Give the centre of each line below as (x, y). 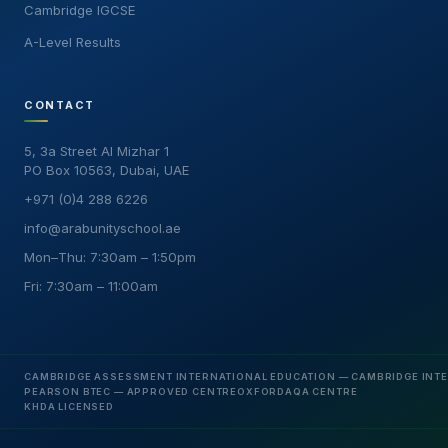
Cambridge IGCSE (80, 10)
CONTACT (60, 105)
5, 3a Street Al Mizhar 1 (96, 151)
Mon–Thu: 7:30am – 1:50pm (110, 257)
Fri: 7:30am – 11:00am (91, 286)
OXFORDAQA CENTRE (297, 391)
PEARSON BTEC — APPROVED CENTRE (131, 391)
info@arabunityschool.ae (102, 228)
